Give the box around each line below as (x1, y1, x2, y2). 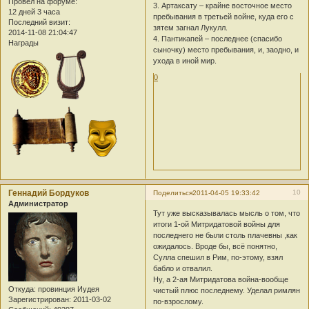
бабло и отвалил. (153, 263, 215, 272)
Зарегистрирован (8, 295, 69, 303)
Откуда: (8, 284, 36, 293)
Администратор (8, 199, 68, 208)
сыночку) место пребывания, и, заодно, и (153, 46, 299, 54)
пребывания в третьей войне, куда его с (153, 12, 295, 21)
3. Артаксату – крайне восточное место (153, 1, 292, 10)
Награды (8, 38, 39, 47)
